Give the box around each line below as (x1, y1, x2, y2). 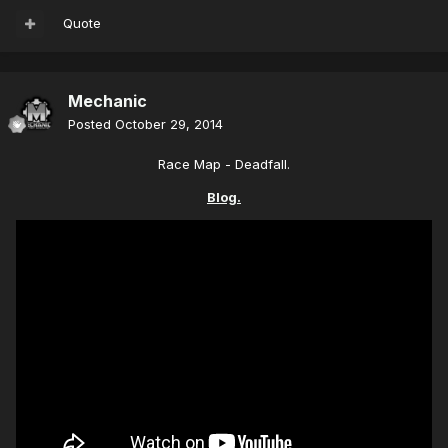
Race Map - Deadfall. (158, 156, 290, 173)
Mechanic (68, 91, 147, 112)
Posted (68, 116, 115, 133)
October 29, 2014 (115, 116, 223, 133)
